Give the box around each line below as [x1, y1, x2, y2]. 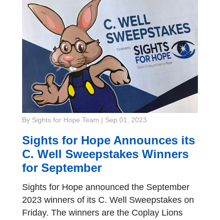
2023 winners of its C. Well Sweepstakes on [22, 195, 194, 205]
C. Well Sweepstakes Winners [22, 147, 189, 161]
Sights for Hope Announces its [22, 134, 195, 147]
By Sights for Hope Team [22, 116, 99, 124]
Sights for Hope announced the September [22, 182, 190, 192]
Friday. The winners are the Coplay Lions [22, 208, 183, 218]
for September [22, 161, 102, 175]
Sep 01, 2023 [105, 116, 147, 124]
